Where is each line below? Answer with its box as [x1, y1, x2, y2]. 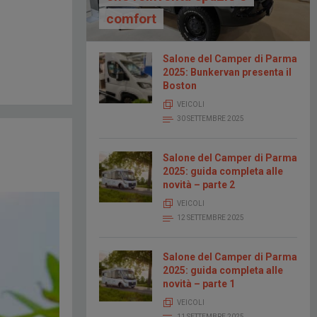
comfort [106, 11, 156, 28]
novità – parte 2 [163, 179, 235, 191]
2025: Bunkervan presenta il [163, 67, 292, 79]
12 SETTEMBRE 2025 [177, 214, 244, 222]
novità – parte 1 [163, 278, 235, 290]
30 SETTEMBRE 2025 [177, 115, 244, 123]
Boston [163, 80, 197, 92]
